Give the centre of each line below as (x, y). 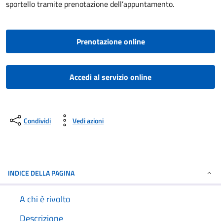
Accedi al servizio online (110, 77)
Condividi (37, 120)
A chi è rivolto (45, 199)
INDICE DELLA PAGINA (41, 173)
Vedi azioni (88, 120)
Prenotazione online (110, 41)
